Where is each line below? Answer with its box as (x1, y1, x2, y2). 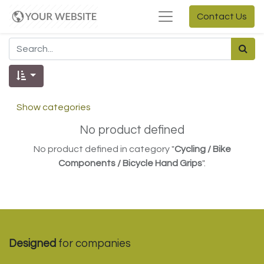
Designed (9, 237, 56, 249)
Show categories (16, 103, 91, 112)
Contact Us (197, 12, 247, 21)
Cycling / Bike (174, 144, 231, 154)
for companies (56, 237, 131, 249)
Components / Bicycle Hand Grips (58, 159, 202, 168)
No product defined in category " (33, 144, 174, 154)
